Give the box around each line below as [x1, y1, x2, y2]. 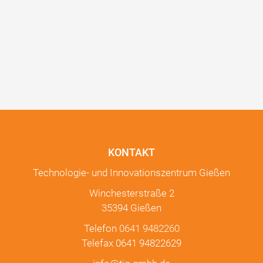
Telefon [83, 222, 119, 235]
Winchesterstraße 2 [89, 187, 174, 200]
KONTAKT [108, 146, 155, 159]
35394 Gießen [102, 202, 161, 214]
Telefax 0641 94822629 [82, 237, 181, 249]
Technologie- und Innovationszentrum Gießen [33, 167, 230, 179]
